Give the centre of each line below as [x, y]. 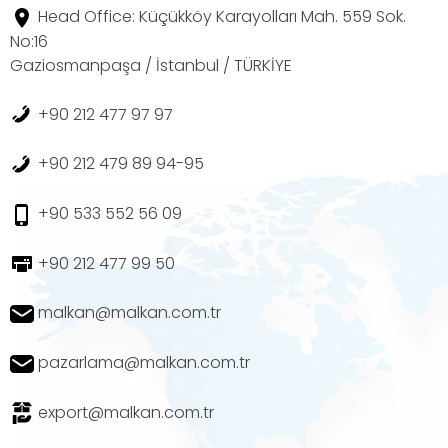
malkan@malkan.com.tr [129, 313]
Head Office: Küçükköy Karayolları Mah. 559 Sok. [222, 17]
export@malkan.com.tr [126, 412]
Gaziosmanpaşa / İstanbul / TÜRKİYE [151, 65]
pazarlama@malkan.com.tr [144, 362]
